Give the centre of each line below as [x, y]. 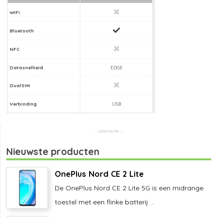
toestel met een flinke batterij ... [105, 202]
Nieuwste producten [53, 151]
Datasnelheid [26, 67]
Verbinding [23, 103]
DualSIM [20, 85]
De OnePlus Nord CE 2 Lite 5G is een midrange [129, 188]
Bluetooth [22, 30]
